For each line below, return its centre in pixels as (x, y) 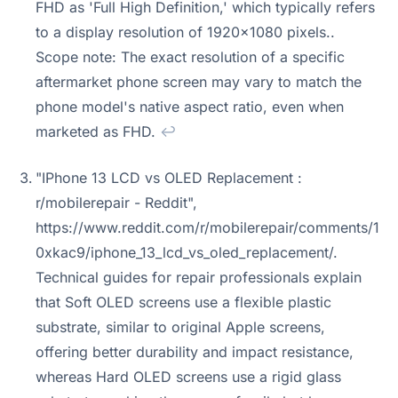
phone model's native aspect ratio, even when (190, 107)
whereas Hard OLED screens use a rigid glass (188, 377)
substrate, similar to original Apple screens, (180, 327)
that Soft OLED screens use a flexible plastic (183, 302)
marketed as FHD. (98, 131)
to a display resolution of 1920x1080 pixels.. (185, 32)
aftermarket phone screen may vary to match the (199, 82)
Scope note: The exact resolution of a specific (190, 57)
